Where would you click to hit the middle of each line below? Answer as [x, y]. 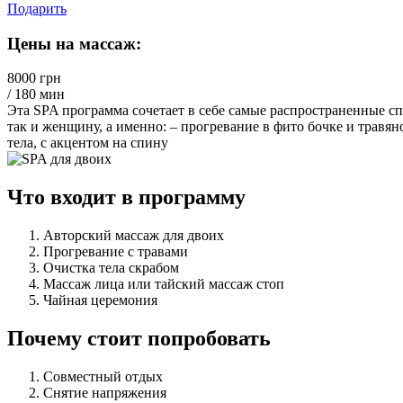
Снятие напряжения [105, 392]
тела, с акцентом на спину [88, 143]
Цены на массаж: [74, 43]
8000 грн [34, 78]
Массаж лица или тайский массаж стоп [164, 284]
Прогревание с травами [116, 252]
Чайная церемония [100, 300]
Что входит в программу [126, 197]
